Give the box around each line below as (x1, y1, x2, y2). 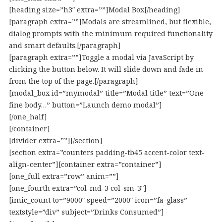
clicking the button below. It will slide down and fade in (8, 64, 203, 74)
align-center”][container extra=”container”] (8, 160, 162, 169)
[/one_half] (8, 112, 47, 121)
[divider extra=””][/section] (8, 136, 103, 145)
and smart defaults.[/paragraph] (8, 41, 121, 50)
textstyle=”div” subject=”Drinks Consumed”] (8, 207, 164, 217)
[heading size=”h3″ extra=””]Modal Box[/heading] (8, 5, 180, 14)
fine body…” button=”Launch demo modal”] (8, 100, 162, 110)
